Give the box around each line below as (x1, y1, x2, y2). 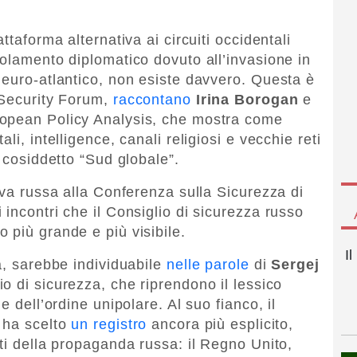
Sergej (266, 256, 320, 273)
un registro (71, 316, 147, 332)
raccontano (112, 91, 191, 108)
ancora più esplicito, (147, 316, 294, 332)
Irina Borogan (195, 91, 299, 108)
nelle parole (166, 256, 249, 273)
